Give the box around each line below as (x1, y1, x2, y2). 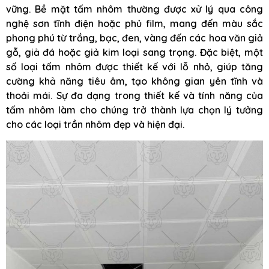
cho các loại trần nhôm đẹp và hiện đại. (6, 118, 184, 131)
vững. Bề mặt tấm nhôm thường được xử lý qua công (6, 3, 263, 16)
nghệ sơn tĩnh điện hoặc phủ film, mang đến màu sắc (6, 17, 263, 30)
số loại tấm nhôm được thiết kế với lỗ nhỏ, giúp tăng (6, 61, 263, 73)
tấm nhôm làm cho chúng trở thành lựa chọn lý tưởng (6, 104, 263, 116)
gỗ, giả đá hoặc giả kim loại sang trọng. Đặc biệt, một (6, 46, 263, 59)
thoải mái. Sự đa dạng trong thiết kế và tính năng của (6, 89, 263, 102)
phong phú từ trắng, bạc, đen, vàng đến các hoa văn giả (6, 32, 263, 44)
